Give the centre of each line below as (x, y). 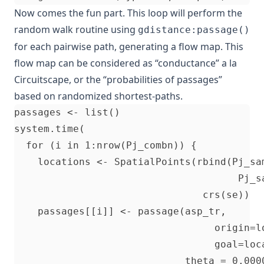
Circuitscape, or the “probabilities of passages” (118, 80)
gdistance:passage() (194, 30)
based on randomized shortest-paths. (98, 96)
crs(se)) (132, 195)
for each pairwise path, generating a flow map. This (129, 47)
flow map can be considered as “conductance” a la (126, 63)
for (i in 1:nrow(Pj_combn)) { (138, 146)
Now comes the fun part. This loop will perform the (128, 13)
